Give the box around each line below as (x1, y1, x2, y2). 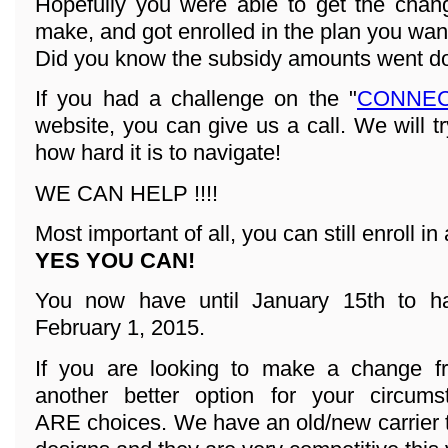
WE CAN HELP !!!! (35, 180, 218, 206)
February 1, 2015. (35, 315, 205, 341)
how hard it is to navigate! (35, 140, 281, 166)
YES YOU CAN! (35, 248, 195, 274)
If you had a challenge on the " (35, 86, 357, 112)
